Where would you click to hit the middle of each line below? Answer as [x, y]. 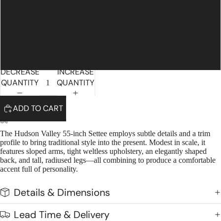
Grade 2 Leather [110, 57]
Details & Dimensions [62, 192]
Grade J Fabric [110, 6]
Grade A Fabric [110, 31]
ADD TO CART [38, 108]
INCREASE [76, 72]
